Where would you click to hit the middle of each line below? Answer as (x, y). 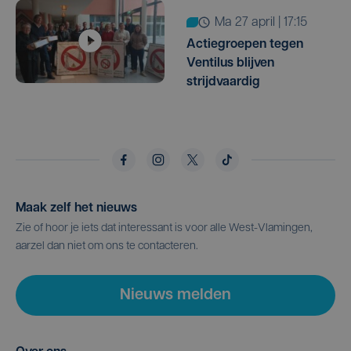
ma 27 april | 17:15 (266, 22)
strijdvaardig (223, 82)
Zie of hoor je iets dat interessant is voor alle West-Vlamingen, (164, 228)
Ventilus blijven (230, 63)
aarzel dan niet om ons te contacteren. (107, 246)
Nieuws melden (175, 295)
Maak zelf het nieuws (76, 208)
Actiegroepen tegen (245, 44)
